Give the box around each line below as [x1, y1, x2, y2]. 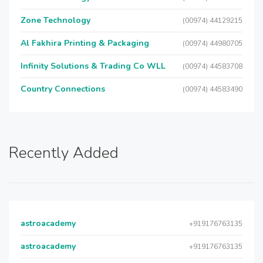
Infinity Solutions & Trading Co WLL [21, 60, 166, 72]
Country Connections [21, 83, 105, 95]
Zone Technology [21, 15, 90, 26]
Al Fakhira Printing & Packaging [21, 38, 149, 49]
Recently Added [9, 143, 119, 163]
